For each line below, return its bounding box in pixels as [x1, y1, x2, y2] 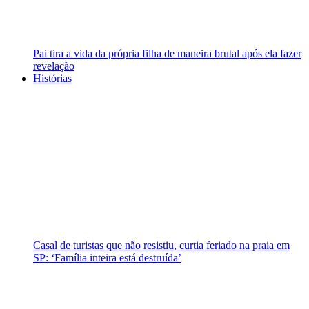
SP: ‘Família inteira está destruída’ [33, 252, 181, 264]
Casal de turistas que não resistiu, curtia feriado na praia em [33, 239, 290, 252]
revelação [33, 60, 74, 72]
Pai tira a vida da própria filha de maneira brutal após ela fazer [33, 48, 301, 60]
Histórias [33, 72, 72, 85]
